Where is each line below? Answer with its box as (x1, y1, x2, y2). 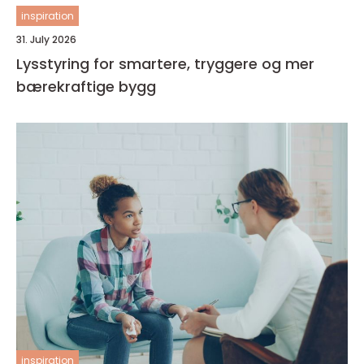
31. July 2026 (16, 32, 76, 47)
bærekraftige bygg (16, 76, 156, 97)
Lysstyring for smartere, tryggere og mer (16, 54, 314, 75)
